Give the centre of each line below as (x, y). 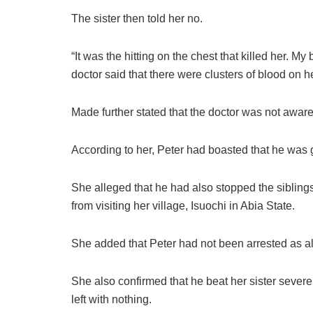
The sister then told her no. (137, 18)
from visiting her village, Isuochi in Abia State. (183, 205)
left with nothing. (111, 299)
